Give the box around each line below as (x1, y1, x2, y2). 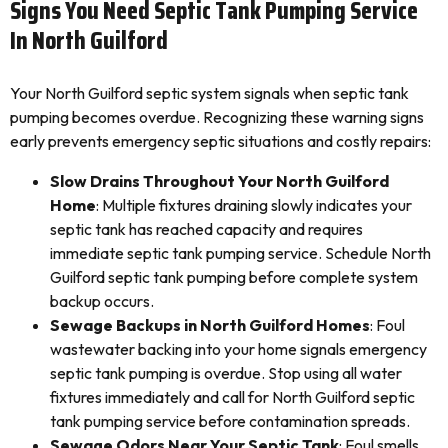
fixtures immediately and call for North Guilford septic (50, 387, 415, 407)
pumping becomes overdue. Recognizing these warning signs (10, 107, 424, 127)
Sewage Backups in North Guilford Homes (50, 315, 370, 335)
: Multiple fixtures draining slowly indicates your (96, 195, 412, 215)
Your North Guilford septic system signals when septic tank (10, 83, 409, 103)
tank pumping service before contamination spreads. (50, 411, 410, 431)
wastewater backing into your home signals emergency (50, 339, 427, 359)
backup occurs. (50, 291, 154, 311)
